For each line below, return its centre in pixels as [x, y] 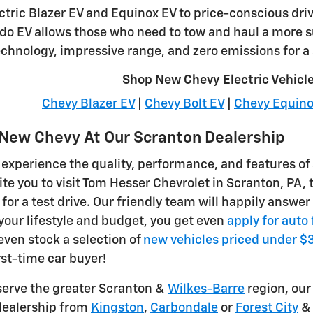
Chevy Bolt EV [184, 104]
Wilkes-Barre [206, 289]
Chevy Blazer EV [88, 104]
